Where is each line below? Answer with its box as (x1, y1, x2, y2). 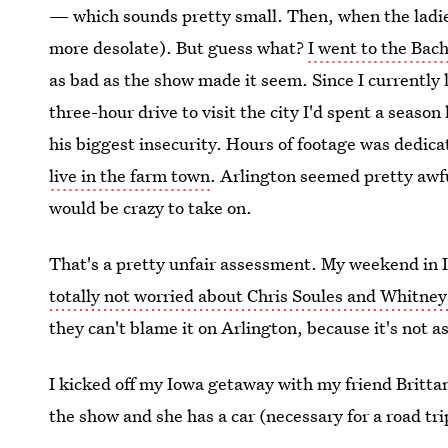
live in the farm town (49, 164, 211, 187)
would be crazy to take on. (49, 196, 253, 219)
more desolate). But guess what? (49, 36, 309, 59)
